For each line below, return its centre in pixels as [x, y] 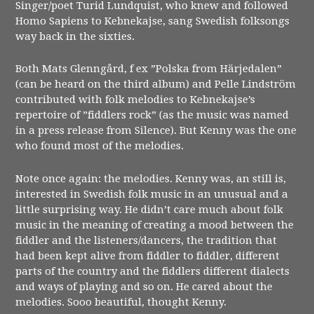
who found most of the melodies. [100, 146]
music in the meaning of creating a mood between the [155, 225]
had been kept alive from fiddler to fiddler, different [148, 255]
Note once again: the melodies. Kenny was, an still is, [151, 178]
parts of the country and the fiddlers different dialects [153, 271]
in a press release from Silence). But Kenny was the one [156, 131]
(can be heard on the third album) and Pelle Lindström [156, 84]
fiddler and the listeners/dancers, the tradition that [146, 240]
